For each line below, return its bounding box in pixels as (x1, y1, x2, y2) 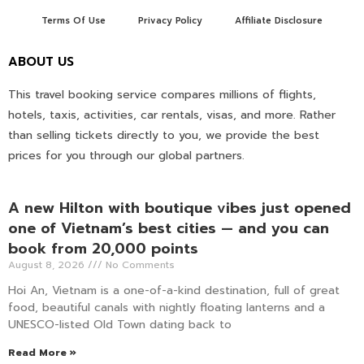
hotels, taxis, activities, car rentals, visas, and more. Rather (8, 106, 336, 123)
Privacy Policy (138, 13, 202, 28)
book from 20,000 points (8, 236, 198, 260)
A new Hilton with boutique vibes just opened (8, 196, 351, 219)
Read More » (8, 344, 76, 360)
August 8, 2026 (8, 257, 88, 272)
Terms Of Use (41, 13, 106, 28)
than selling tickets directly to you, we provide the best (8, 126, 319, 144)
